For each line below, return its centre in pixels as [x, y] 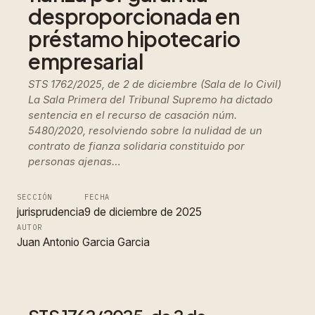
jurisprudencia [51, 212]
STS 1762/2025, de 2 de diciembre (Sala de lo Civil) [155, 85]
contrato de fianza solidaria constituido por [136, 147]
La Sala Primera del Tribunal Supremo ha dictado [150, 100]
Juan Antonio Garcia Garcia [83, 242]
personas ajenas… [75, 162]
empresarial [86, 61]
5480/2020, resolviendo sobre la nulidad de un [145, 131]
